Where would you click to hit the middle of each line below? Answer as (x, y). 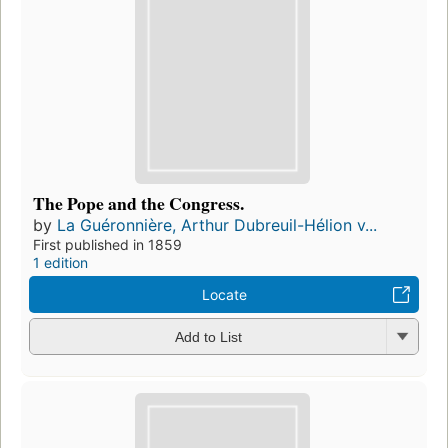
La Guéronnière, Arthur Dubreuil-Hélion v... (217, 224)
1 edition (60, 262)
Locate (224, 294)
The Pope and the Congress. (138, 202)
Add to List (208, 337)
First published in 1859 (107, 244)
